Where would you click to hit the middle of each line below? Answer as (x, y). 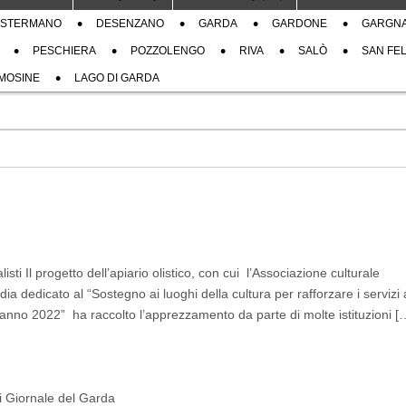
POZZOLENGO (168, 51)
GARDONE (300, 24)
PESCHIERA (64, 51)
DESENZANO (130, 24)
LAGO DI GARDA (117, 78)
